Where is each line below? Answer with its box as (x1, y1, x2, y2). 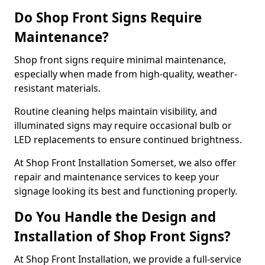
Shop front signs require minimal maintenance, (14, 53, 226, 66)
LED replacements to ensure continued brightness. (14, 133, 244, 146)
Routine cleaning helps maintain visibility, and (14, 105, 217, 118)
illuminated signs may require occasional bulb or (14, 119, 232, 132)
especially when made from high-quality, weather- (14, 67, 237, 80)
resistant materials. (14, 82, 103, 95)
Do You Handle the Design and (14, 208, 216, 226)
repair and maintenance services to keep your (14, 170, 219, 183)
